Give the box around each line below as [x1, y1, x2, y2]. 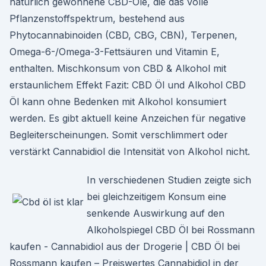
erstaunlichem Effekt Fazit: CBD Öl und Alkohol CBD [9, 79, 246, 91]
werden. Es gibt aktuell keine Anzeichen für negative [9, 112, 246, 124]
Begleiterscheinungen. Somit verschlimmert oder [9, 129, 228, 141]
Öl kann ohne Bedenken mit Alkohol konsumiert [9, 96, 226, 107]
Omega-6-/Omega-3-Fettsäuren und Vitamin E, [9, 46, 220, 58]
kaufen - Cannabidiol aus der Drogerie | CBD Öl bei [9, 240, 240, 252]
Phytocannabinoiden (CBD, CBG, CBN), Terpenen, [9, 29, 237, 41]
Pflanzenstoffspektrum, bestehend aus [9, 12, 185, 24]
